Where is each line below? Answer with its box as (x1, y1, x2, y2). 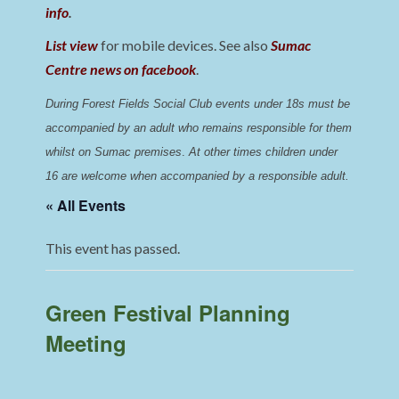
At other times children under (189, 145, 338, 159)
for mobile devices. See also (101, 37, 272, 54)
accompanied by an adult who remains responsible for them (45, 121, 353, 135)
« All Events (45, 195, 126, 216)
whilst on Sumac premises (45, 145, 183, 159)
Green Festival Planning (45, 297, 291, 329)
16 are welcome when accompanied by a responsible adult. (45, 169, 350, 183)
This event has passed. (45, 240, 181, 257)
